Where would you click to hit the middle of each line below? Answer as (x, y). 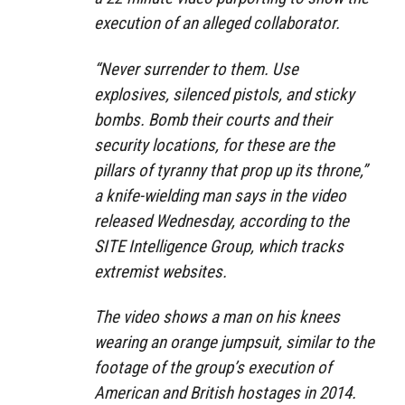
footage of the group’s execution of (213, 368)
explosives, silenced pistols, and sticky (224, 94)
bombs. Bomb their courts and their (213, 119)
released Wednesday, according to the (221, 221)
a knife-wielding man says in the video (220, 195)
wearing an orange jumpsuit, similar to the (234, 343)
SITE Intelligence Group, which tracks (219, 246)
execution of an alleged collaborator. (217, 23)
